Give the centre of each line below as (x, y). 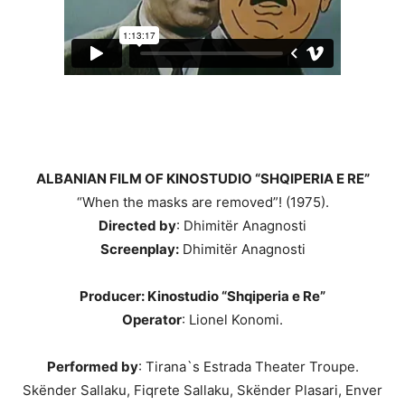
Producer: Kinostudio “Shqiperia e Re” (202, 297)
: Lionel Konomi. (232, 320)
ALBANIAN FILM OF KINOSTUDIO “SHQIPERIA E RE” (202, 179)
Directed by (137, 226)
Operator (152, 320)
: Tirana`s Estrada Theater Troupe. (248, 367)
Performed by (92, 367)
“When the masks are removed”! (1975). (202, 202)
